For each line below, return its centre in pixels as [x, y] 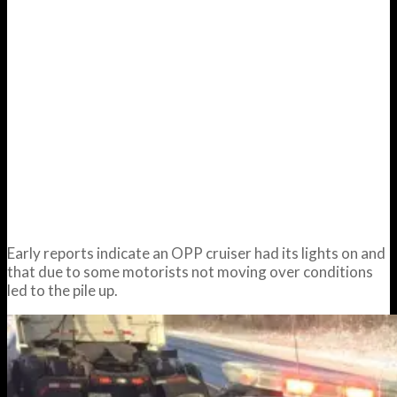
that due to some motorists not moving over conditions [190, 271]
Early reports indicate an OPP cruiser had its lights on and [196, 253]
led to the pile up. [62, 290]
